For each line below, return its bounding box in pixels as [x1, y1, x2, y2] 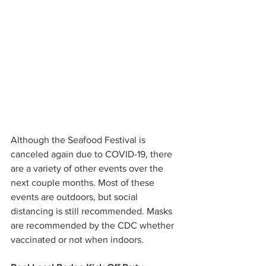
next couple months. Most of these [11, 178, 157, 188]
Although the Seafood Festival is [11, 135, 148, 145]
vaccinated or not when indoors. [11, 235, 146, 245]
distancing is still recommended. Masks [11, 206, 175, 217]
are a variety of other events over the [11, 163, 166, 174]
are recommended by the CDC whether [11, 220, 176, 231]
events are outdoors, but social [11, 192, 140, 202]
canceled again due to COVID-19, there [11, 149, 175, 160]
